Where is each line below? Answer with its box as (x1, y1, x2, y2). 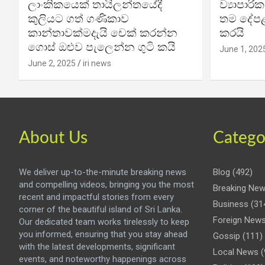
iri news (83, 59, 111, 69)
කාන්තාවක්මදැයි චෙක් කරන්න (28, 28, 177, 40)
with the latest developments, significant (19, 241, 175, 253)
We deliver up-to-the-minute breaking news (19, 167, 186, 178)
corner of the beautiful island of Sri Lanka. (19, 204, 182, 215)
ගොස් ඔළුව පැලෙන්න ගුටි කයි (28, 42, 176, 54)
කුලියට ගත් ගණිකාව (28, 14, 129, 25)
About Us (19, 130, 88, 147)
